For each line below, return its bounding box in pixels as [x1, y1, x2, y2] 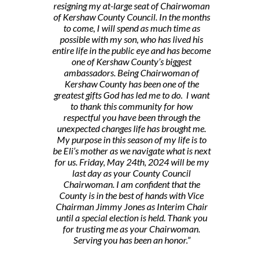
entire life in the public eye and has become [52, 45, 211, 56]
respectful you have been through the [63, 112, 200, 123]
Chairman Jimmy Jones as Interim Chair [55, 201, 208, 213]
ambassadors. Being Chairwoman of [64, 67, 199, 79]
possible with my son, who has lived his [60, 33, 203, 45]
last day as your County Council [72, 167, 191, 179]
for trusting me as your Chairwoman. [63, 223, 200, 235]
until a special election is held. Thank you [56, 212, 207, 224]
